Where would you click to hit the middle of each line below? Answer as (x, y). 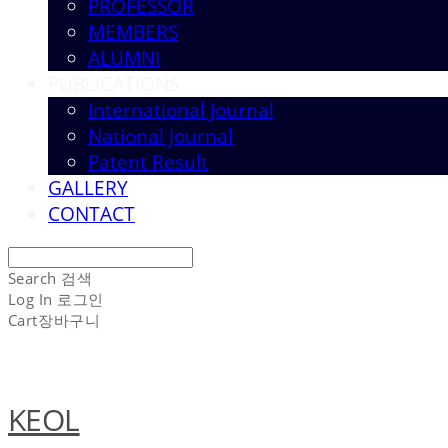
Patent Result (148, 162)
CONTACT (91, 214)
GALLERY (88, 188)
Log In (30, 299)
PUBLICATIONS (113, 84)
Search (32, 278)
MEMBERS (133, 32)
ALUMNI (124, 58)
